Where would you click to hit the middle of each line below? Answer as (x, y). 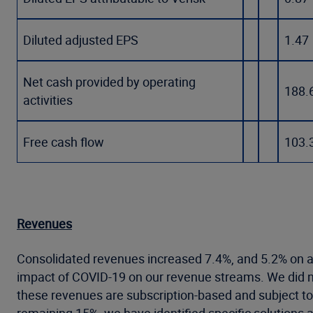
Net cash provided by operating (109, 82)
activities (48, 100)
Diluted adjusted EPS (81, 40)
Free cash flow (64, 142)
